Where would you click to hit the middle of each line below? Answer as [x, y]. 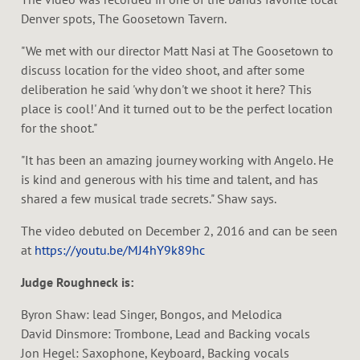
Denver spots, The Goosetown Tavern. [125, 18]
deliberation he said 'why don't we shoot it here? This [166, 89]
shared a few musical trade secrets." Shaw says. [150, 198]
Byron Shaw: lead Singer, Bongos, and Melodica [151, 314]
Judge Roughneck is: [77, 282]
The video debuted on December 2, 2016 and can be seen [179, 230]
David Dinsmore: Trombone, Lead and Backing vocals [166, 333]
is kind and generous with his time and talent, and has [170, 179]
